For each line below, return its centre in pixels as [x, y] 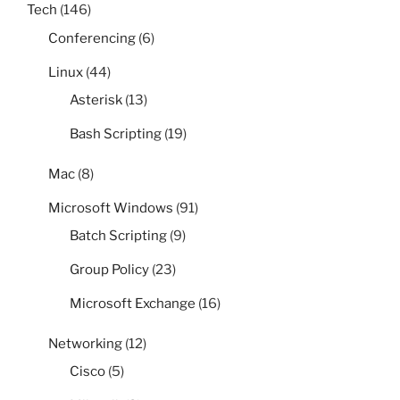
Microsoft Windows [111, 208]
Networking [85, 343]
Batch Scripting [118, 236]
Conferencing [92, 38]
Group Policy [109, 270]
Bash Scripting [116, 134]
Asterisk [96, 100]
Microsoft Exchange [133, 304]
